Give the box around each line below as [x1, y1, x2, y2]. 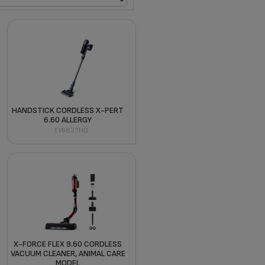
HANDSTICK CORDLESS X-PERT [12, 105, 124, 115]
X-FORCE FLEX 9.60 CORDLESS [14, 238, 122, 249]
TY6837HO [53, 125, 88, 135]
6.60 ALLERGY [44, 114, 92, 125]
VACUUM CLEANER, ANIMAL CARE [10, 248, 125, 258]
